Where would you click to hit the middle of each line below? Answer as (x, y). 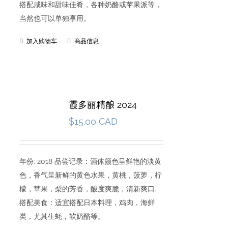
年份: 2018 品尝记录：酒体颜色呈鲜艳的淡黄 (90, 161)
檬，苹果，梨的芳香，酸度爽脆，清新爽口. (88, 189)
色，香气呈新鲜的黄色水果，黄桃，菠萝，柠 (90, 175)
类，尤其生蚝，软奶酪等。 (62, 216)
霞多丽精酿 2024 (103, 105)
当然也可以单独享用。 (55, 18)
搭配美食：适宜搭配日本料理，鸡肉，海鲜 (87, 203)
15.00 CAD (96, 121)
